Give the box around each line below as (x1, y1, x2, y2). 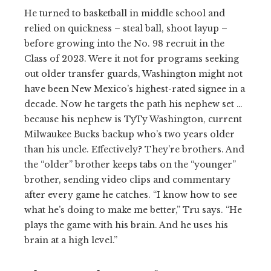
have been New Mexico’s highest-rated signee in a (24, 83, 245, 94)
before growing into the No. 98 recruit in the (24, 38, 224, 49)
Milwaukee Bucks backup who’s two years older (24, 128, 235, 140)
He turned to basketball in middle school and (24, 7, 225, 19)
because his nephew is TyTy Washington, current (24, 113, 242, 125)
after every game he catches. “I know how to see (24, 189, 237, 200)
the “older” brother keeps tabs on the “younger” (24, 158, 236, 170)
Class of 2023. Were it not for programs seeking (24, 53, 239, 64)
